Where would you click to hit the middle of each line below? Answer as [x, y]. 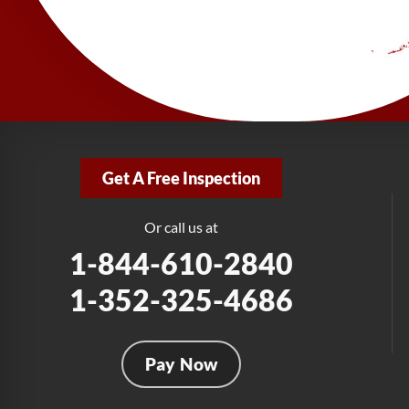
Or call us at [181, 227]
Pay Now [181, 364]
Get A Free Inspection [181, 178]
